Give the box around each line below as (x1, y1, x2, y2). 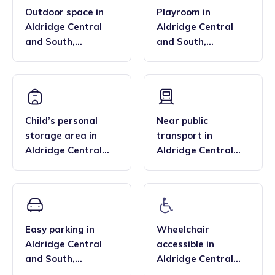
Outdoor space (25, 6, 93, 18)
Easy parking (25, 223, 84, 236)
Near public (157, 115, 208, 127)
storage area (25, 130, 87, 142)
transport (157, 130, 202, 142)
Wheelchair (157, 223, 209, 236)
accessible (157, 238, 204, 250)
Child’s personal (25, 115, 98, 127)
